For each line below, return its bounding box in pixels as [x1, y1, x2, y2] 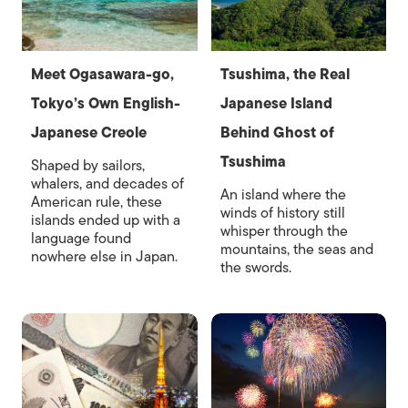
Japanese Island [219, 91, 332, 116]
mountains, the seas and [219, 237, 373, 261]
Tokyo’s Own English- [31, 91, 180, 116]
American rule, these [31, 189, 162, 214]
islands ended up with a [31, 208, 180, 232]
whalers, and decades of [31, 171, 184, 196]
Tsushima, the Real [219, 62, 350, 87]
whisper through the [219, 219, 348, 243]
